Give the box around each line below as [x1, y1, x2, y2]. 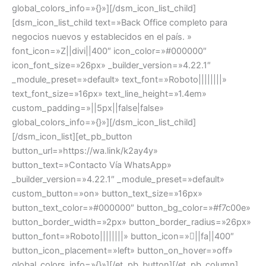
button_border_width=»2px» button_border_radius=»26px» [12, 216, 251, 227]
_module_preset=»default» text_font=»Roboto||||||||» [12, 74, 227, 85]
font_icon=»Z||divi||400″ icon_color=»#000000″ [12, 45, 207, 56]
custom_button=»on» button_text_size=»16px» [12, 188, 202, 199]
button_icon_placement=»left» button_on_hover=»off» [12, 245, 233, 256]
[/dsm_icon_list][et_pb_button [12, 131, 132, 142]
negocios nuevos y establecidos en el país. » [12, 31, 192, 42]
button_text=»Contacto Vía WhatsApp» [12, 159, 172, 170]
